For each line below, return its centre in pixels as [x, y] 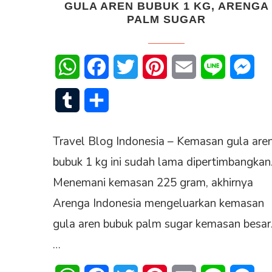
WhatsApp [103, 66]
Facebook [129, 66]
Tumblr [94, 100]
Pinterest [187, 66]
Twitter [153, 66]
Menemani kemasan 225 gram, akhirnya [153, 182]
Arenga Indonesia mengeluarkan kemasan [158, 203]
